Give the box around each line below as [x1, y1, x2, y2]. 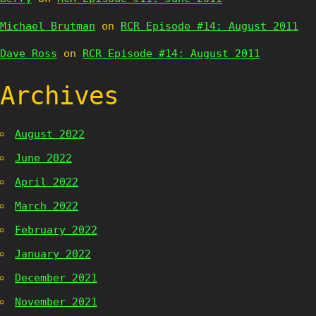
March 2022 [15, 200, 78, 212]
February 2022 [15, 224, 97, 236]
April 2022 [15, 176, 78, 188]
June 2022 [15, 152, 72, 164]
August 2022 [15, 128, 85, 140]
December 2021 [15, 272, 97, 284]
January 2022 [15, 248, 91, 260]
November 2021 [15, 296, 97, 308]
